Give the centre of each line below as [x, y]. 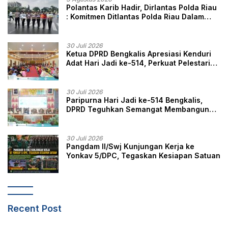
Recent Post [35, 209]
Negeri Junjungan [99, 119]
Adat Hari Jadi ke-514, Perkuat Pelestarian [143, 63]
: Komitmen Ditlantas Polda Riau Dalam [135, 17]
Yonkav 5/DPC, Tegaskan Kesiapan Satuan [143, 156]
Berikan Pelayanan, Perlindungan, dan [135, 26]
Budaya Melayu [94, 72]
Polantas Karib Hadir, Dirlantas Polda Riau [141, 8]
